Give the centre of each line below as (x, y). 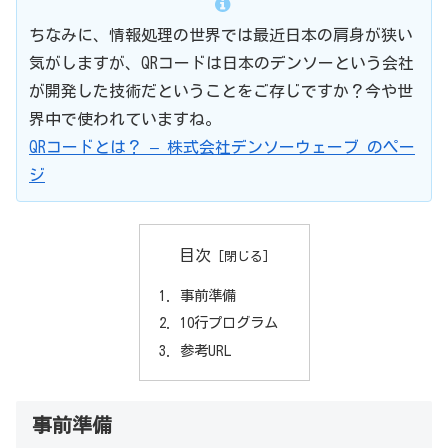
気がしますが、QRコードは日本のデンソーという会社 (221, 62)
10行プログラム (228, 323)
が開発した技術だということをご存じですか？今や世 (221, 90)
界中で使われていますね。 (125, 118)
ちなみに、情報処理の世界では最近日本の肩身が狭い (221, 34)
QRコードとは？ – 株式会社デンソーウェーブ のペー (222, 146)
